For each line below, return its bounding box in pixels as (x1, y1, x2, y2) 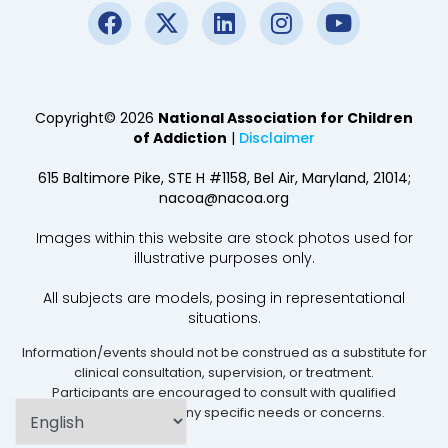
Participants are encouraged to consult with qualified (52, 383, 396, 403)
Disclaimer (239, 128, 315, 149)
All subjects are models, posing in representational (43, 288, 405, 309)
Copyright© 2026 (35, 108, 158, 129)
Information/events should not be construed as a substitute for (21, 343, 427, 363)
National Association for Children (158, 108, 413, 129)
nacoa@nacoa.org (159, 188, 289, 209)
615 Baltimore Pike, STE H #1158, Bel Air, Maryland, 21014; (37, 168, 411, 189)
